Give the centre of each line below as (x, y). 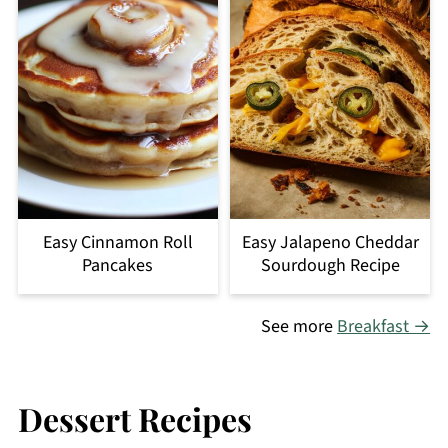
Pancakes (118, 266)
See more (299, 327)
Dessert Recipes (134, 419)
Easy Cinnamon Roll (117, 243)
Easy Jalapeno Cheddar (330, 243)
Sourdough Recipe (330, 266)
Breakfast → (384, 327)
